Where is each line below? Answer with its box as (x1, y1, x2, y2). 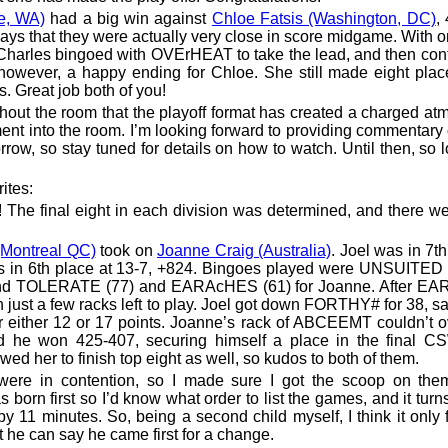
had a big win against (44, 9, 212, 27)
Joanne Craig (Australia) (157, 241, 331, 259)
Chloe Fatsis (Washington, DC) (211, 9, 436, 27)
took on (95, 241, 157, 259)
